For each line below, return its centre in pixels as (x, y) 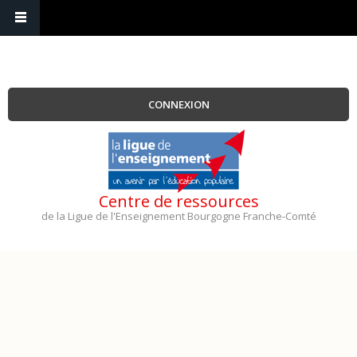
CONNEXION (178, 104)
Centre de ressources (178, 201)
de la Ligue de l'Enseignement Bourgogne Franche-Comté (178, 216)
